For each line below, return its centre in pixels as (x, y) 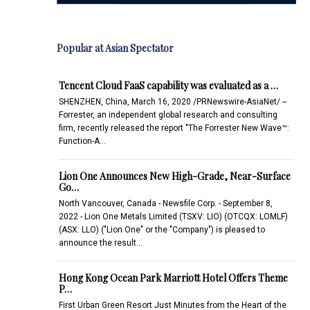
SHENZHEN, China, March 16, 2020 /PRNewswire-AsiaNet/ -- (172, 101)
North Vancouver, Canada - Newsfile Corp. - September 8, (165, 203)
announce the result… (100, 243)
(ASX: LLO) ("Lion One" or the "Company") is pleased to (162, 229)
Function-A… (82, 141)
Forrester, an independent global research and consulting (168, 115)
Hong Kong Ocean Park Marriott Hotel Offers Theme (173, 277)
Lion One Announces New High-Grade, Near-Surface (174, 176)
